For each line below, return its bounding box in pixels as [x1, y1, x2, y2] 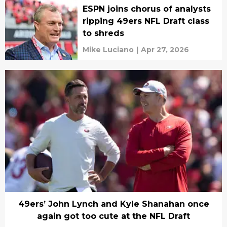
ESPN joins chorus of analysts [82, 4, 211, 14]
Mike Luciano [82, 45, 134, 55]
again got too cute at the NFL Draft [37, 211, 190, 221]
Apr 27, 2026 [140, 45, 189, 55]
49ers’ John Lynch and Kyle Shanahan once [18, 199, 209, 209]
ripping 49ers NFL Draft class [82, 16, 209, 26]
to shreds [82, 28, 124, 39]
